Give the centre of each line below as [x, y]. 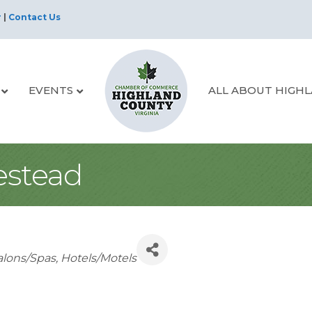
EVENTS [50, 90]
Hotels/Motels [99, 258]
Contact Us [34, 17]
